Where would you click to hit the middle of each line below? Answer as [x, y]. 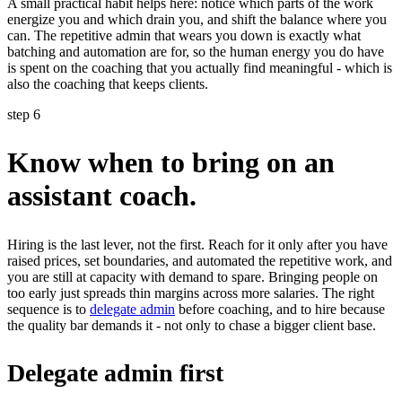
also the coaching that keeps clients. [108, 83]
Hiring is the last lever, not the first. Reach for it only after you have [197, 244]
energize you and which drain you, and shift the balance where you [197, 19]
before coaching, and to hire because [280, 309]
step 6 [24, 114]
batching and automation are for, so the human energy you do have [196, 51]
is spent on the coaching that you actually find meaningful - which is [200, 67]
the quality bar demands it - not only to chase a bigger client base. [192, 325]
